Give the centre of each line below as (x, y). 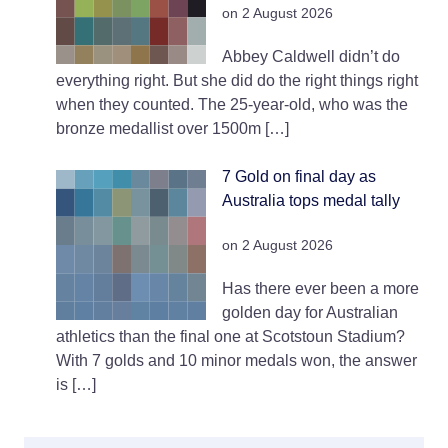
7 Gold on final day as (299, 177)
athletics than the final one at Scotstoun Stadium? (230, 337)
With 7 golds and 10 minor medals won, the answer (236, 361)
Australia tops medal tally (311, 201)
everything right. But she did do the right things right (237, 81)
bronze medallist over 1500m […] (172, 129)
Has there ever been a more (320, 289)
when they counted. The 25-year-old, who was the (232, 105)
